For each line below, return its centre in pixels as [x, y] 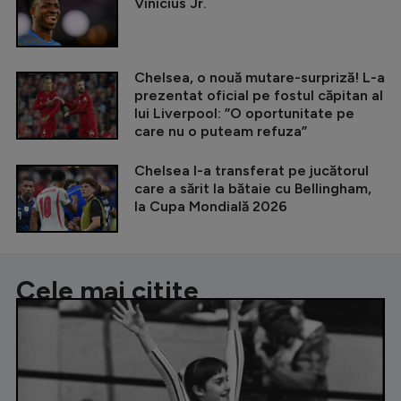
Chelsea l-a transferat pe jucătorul [252, 171]
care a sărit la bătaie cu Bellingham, [253, 189]
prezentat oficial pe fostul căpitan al [259, 96]
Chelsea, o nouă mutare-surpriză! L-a [260, 78]
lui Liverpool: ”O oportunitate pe [244, 114]
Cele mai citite [107, 291]
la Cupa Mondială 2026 [211, 207]
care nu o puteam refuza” [221, 132]
